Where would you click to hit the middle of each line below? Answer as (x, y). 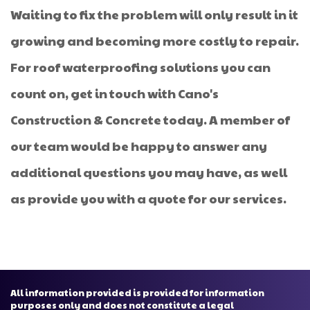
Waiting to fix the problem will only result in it (154, 15)
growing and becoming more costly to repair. (155, 41)
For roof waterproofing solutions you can (140, 67)
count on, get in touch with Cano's (115, 93)
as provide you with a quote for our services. (148, 199)
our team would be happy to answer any (139, 146)
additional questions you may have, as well (149, 172)
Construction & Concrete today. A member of (150, 120)
